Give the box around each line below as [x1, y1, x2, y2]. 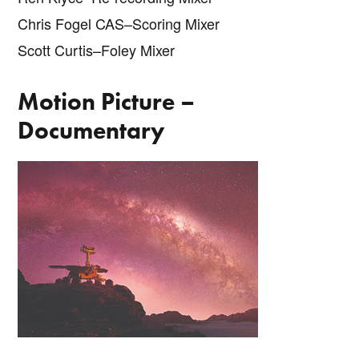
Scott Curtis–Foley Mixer [18, 38, 175, 60]
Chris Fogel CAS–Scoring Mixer [18, 12, 220, 34]
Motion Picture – [18, 86, 196, 117]
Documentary [18, 115, 166, 146]
